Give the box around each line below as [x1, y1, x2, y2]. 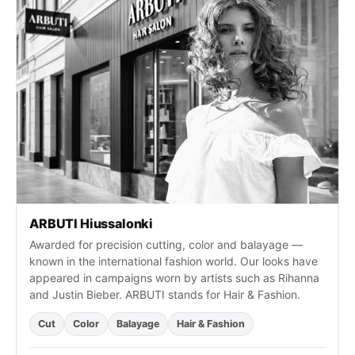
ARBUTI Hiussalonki [29, 216, 154, 232]
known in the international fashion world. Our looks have [29, 254, 318, 269]
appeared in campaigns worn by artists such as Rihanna [29, 271, 319, 285]
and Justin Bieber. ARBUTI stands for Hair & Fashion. [29, 288, 300, 302]
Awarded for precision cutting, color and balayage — [29, 238, 303, 252]
